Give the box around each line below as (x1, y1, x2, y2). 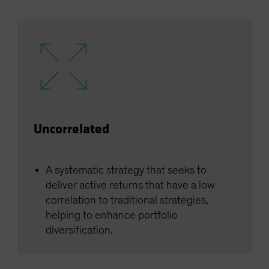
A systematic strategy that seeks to (46, 165, 207, 177)
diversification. (46, 225, 115, 237)
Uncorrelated (34, 121, 109, 138)
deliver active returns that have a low (46, 180, 215, 192)
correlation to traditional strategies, (46, 195, 208, 207)
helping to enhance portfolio (46, 210, 178, 222)
